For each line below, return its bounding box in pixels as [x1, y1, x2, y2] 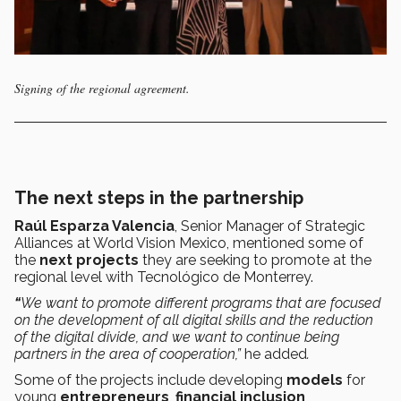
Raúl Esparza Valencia [14, 217, 175, 235]
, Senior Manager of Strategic [175, 217, 365, 235]
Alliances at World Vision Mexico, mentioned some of [14, 234, 363, 252]
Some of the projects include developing [14, 371, 286, 388]
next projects [39, 251, 139, 269]
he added [244, 345, 307, 363]
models [286, 371, 343, 388]
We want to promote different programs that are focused [21, 294, 381, 311]
